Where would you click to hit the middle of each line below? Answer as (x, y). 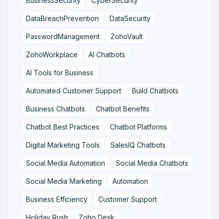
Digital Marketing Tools (63, 145)
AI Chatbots (107, 54)
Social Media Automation (66, 163)
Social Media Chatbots (152, 163)
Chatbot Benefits (123, 109)
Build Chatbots (155, 90)
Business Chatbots (55, 109)
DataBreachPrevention (62, 18)
